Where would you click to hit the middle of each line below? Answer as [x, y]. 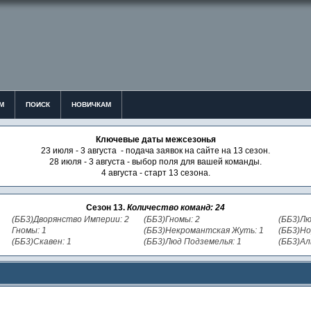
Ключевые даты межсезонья [155, 140]
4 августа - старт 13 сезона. [155, 173]
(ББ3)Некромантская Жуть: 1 [203, 230]
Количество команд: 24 [176, 207]
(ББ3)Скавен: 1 [41, 241]
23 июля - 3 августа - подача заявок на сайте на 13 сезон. [155, 151]
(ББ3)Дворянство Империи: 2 [70, 219]
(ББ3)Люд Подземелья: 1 [192, 241]
